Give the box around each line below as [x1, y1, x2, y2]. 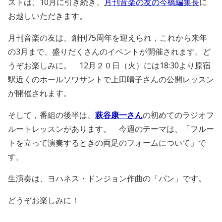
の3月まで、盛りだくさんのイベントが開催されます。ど [8, 46, 211, 57]
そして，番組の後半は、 [8, 110, 95, 120]
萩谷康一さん [95, 110, 143, 120]
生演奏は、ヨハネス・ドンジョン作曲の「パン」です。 [8, 173, 206, 184]
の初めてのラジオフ [143, 110, 214, 120]
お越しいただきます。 [8, 10, 87, 21]
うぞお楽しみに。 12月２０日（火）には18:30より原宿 [8, 60, 211, 71]
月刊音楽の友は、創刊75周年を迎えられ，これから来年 [8, 32, 207, 43]
